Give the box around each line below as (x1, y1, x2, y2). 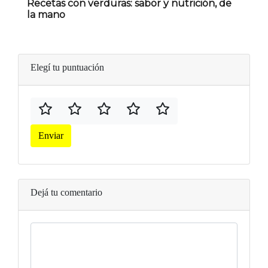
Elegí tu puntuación (31, 62, 104, 73)
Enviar (38, 130, 63, 141)
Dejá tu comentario (31, 187, 102, 198)
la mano (27, 9, 65, 21)
